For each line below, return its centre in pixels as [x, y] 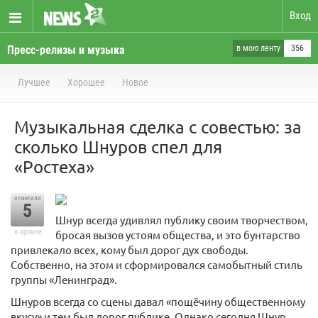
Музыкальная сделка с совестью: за [158, 127]
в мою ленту [258, 48]
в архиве [28, 232]
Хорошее [86, 82]
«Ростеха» [54, 166]
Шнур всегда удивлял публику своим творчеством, [182, 220]
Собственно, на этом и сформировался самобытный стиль [157, 265]
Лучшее [34, 82]
